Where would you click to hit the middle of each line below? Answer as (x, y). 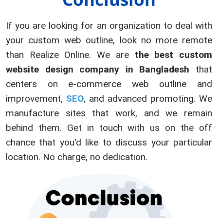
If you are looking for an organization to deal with (109, 26)
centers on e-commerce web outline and (109, 84)
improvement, (36, 99)
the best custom (173, 55)
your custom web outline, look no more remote (109, 40)
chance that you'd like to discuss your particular (109, 143)
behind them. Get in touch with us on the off (109, 128)
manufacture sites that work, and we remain (109, 113)
